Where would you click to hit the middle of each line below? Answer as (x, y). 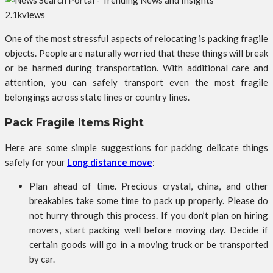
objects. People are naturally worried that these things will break (136, 53)
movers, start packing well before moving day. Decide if (149, 230)
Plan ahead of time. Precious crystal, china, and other (149, 186)
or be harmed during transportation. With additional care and (136, 68)
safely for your (36, 162)
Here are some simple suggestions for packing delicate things (136, 148)
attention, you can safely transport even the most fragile (136, 83)
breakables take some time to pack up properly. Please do (149, 201)
